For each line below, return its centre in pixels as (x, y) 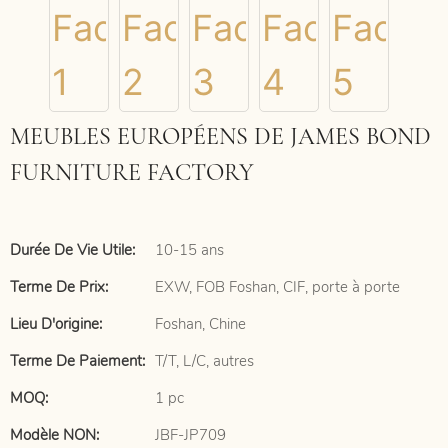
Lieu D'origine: (56, 324)
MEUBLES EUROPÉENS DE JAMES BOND (220, 136)
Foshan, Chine (200, 324)
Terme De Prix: (59, 287)
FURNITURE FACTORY (132, 172)
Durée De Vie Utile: (72, 250)
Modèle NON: (54, 435)
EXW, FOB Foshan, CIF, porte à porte (277, 287)
